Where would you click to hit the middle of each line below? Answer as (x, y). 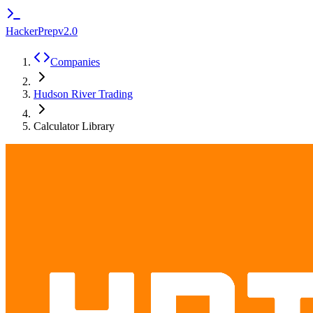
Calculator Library (74, 126)
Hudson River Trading (83, 94)
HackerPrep (32, 31)
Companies (75, 62)
